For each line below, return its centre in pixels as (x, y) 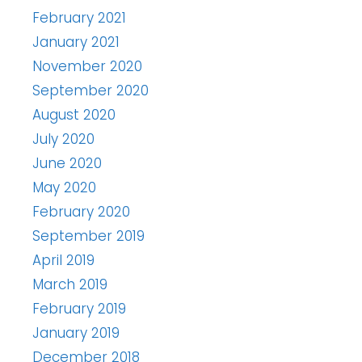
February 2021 (79, 18)
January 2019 (76, 333)
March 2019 (70, 285)
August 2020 (74, 115)
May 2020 (64, 188)
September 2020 (90, 91)
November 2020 (87, 67)
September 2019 (88, 236)
